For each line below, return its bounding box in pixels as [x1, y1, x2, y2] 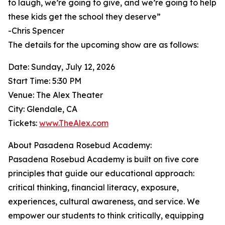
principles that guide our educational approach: [8, 168, 194, 179]
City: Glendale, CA [8, 104, 77, 115]
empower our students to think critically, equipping [8, 210, 204, 221]
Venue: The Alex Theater [8, 90, 103, 100]
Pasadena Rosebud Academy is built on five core [8, 154, 199, 165]
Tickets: [8, 118, 39, 129]
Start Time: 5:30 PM [8, 76, 81, 86]
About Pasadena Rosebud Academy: [8, 140, 152, 151]
